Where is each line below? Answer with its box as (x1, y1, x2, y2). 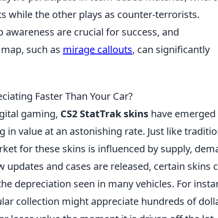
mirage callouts (63, 43, 132, 56)
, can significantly (132, 43, 210, 56)
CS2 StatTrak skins (60, 107, 148, 120)
